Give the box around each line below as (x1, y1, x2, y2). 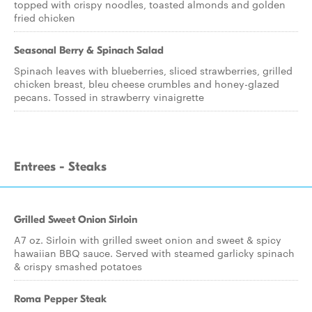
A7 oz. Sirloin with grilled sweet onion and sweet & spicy (14, 233, 281, 247)
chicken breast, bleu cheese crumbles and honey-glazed (14, 77, 279, 91)
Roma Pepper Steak (14, 292, 107, 305)
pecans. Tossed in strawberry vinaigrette (14, 90, 204, 104)
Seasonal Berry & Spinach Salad (14, 44, 164, 56)
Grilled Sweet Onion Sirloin (14, 213, 137, 226)
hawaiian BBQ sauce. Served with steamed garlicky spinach (14, 246, 295, 260)
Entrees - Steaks (14, 159, 107, 174)
